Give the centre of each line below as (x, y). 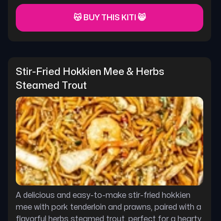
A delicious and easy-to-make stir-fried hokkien (103, 195)
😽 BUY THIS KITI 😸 (110, 18)
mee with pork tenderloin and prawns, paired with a (109, 207)
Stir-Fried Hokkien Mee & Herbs (90, 72)
